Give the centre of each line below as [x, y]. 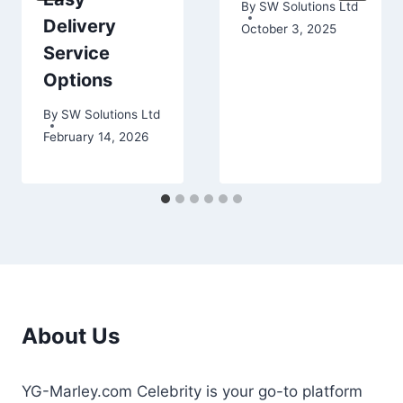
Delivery [80, 26]
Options [78, 80]
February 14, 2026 [96, 137]
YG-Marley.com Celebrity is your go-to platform [192, 391]
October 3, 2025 [289, 29]
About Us [71, 336]
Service [76, 53]
